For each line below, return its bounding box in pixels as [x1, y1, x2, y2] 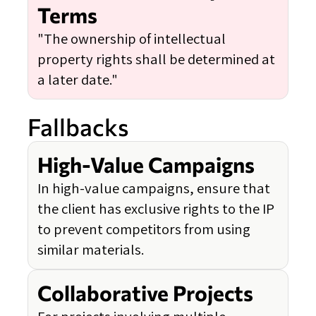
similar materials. [37, 240, 145, 260]
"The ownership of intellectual [37, 28, 226, 48]
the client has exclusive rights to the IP [37, 199, 274, 219]
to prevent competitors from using [37, 219, 250, 239]
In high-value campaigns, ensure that [37, 178, 270, 198]
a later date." [37, 69, 118, 89]
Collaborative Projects [37, 280, 253, 306]
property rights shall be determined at [37, 49, 275, 68]
